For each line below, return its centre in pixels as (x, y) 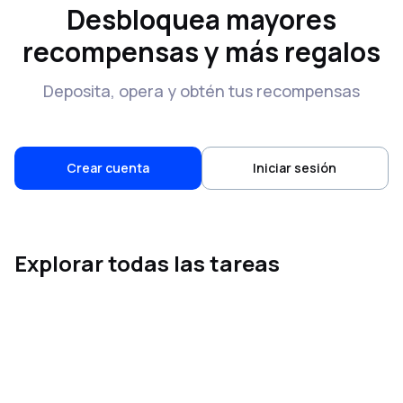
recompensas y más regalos (201, 52)
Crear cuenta (107, 168)
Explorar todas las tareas (147, 263)
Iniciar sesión (295, 168)
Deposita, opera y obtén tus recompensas (201, 91)
